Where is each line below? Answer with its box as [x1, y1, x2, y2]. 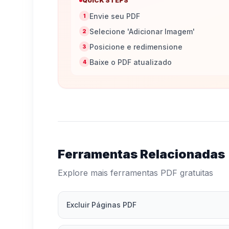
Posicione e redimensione [89, 42, 182, 51]
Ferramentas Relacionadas [58, 147, 225, 162]
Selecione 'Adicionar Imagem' [89, 27, 195, 36]
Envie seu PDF [89, 12, 140, 20]
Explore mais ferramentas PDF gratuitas [58, 168, 213, 178]
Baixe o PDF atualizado [89, 58, 172, 66]
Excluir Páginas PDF [66, 200, 136, 209]
